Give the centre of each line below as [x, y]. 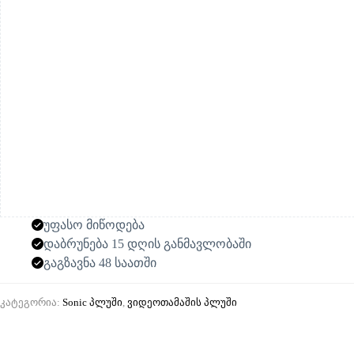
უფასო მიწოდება [94, 225]
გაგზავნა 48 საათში [100, 263]
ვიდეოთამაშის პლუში [182, 303]
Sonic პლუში [92, 303]
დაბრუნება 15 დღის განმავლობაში [147, 244]
